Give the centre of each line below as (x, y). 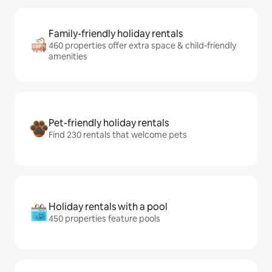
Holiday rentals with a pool (108, 207)
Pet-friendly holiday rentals (109, 123)
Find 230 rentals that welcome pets (118, 135)
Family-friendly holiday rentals (116, 34)
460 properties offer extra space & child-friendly (142, 46)
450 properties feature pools (104, 219)
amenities (68, 57)
